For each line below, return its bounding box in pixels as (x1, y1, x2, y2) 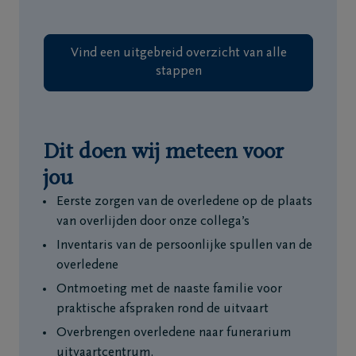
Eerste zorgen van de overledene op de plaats (56, 195, 312, 209)
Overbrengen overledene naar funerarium (56, 327, 292, 340)
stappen (155, 65, 202, 79)
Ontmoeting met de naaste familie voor (56, 283, 282, 296)
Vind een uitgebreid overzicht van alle (70, 47, 287, 60)
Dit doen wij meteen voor (43, 141, 284, 164)
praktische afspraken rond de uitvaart (56, 303, 269, 316)
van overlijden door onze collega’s (56, 215, 250, 229)
